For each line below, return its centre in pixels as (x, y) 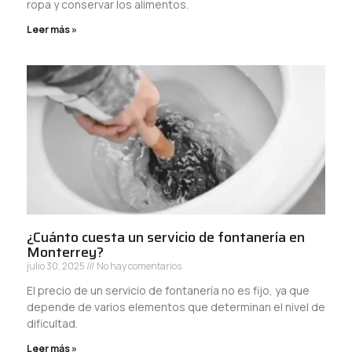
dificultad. (52, 323)
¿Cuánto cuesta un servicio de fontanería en (166, 237)
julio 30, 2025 (57, 266)
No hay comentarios (138, 266)
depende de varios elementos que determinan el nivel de (176, 306)
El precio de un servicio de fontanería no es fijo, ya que (168, 290)
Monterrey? (65, 252)
